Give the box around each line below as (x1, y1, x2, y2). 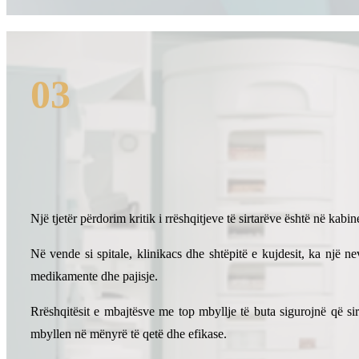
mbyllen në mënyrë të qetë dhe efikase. (30, 327, 227, 341)
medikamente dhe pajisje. (30, 269, 158, 284)
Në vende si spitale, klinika (30, 247, 171, 261)
